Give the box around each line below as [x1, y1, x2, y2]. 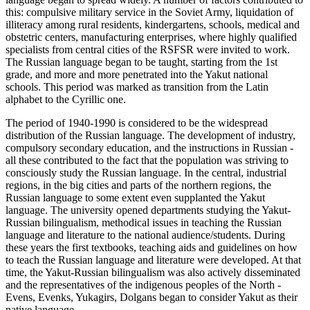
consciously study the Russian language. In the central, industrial [6, 167, 286, 179]
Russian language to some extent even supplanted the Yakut [6, 192, 265, 204]
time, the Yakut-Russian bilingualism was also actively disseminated [6, 266, 300, 279]
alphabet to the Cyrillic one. [6, 93, 126, 106]
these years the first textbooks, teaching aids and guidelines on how [6, 241, 298, 254]
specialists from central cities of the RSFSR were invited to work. [6, 44, 290, 56]
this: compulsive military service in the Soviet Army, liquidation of [6, 6, 293, 19]
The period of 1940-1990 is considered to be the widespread [6, 117, 268, 129]
